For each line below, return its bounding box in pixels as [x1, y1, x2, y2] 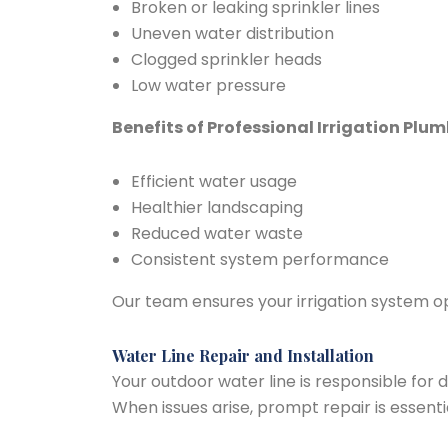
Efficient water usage [131, 170, 298, 193]
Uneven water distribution [131, 22, 335, 45]
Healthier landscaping [131, 196, 304, 219]
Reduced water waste [131, 222, 304, 245]
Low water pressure [131, 74, 287, 97]
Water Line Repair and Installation [112, 345, 374, 366]
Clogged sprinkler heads [131, 48, 323, 71]
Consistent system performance [131, 248, 390, 271]
